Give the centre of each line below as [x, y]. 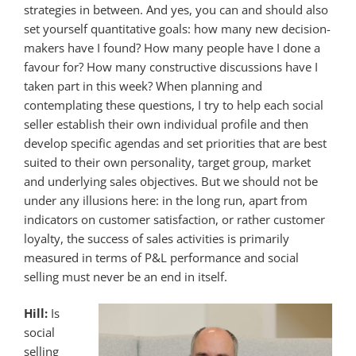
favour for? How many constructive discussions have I [171, 66]
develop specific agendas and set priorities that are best [175, 143]
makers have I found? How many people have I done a [172, 47]
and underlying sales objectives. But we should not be [171, 181]
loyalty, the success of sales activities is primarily [157, 238]
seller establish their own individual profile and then [166, 124]
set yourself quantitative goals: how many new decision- [177, 28]
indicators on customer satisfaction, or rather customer [174, 219]
